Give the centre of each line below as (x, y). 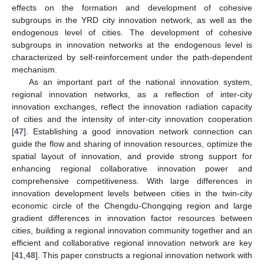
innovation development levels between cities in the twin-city (132, 193)
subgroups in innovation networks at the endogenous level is (132, 44)
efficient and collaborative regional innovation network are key (132, 242)
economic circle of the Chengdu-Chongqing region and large (132, 205)
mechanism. (34, 69)
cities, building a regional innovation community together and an (132, 230)
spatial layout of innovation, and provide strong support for (132, 156)
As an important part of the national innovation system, (140, 82)
